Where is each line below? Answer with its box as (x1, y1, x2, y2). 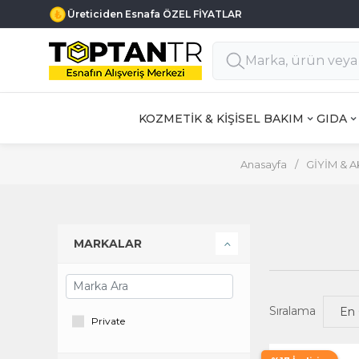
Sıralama (269, 304, 316, 318)
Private (91, 315, 125, 327)
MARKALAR (74, 236, 142, 251)
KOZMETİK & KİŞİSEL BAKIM (139, 111, 304, 126)
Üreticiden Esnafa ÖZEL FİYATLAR (67, 8, 242, 20)
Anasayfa (240, 158, 287, 171)
